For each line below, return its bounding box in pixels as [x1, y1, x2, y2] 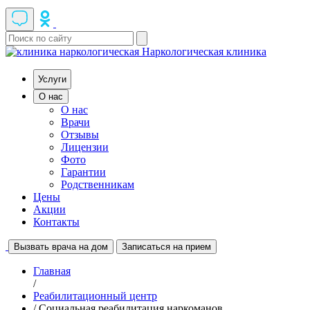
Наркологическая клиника [142, 46, 266, 57]
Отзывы [61, 129, 99, 140]
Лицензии [61, 141, 109, 153]
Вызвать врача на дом [14, 241, 108, 252]
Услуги [38, 74, 66, 84]
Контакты [33, 216, 80, 228]
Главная [33, 265, 71, 277]
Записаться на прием [122, 241, 211, 252]
